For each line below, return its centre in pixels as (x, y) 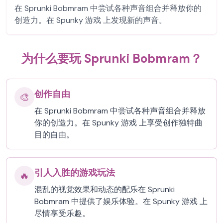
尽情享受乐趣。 (62, 213)
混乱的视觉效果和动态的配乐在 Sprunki (105, 189)
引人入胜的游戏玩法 (75, 173)
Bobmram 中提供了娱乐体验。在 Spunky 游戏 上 (121, 201)
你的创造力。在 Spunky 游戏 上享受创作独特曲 (118, 123)
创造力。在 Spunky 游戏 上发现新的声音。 (91, 20)
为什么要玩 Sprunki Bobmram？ (111, 58)
